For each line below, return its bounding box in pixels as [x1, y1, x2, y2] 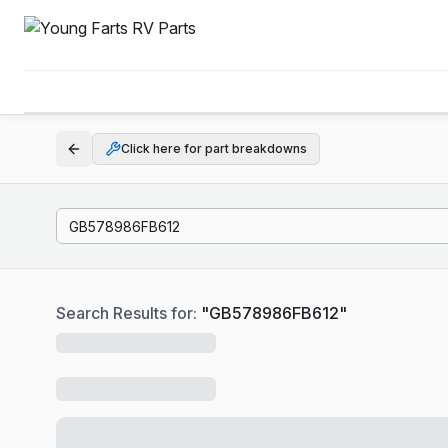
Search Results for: [56, 303, 201, 323]
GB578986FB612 [209, 303, 339, 323]
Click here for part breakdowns [121, 141, 307, 156]
